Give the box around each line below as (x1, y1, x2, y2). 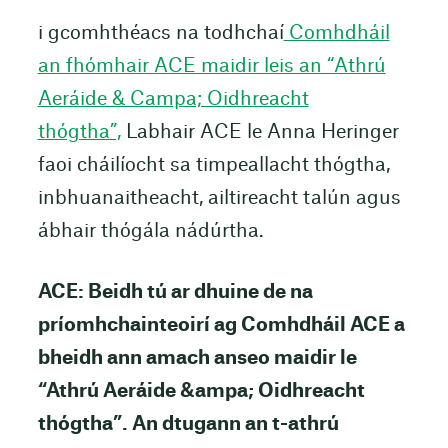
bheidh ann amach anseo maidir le (37, 349, 357, 369)
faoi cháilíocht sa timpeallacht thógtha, (37, 155, 390, 175)
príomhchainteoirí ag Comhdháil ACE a (37, 316, 405, 336)
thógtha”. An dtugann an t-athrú (37, 415, 339, 435)
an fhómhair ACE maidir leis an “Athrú (37, 56, 386, 76)
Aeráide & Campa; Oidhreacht (37, 89, 309, 109)
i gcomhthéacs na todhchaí (37, 23, 284, 43)
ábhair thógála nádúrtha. (37, 221, 264, 241)
